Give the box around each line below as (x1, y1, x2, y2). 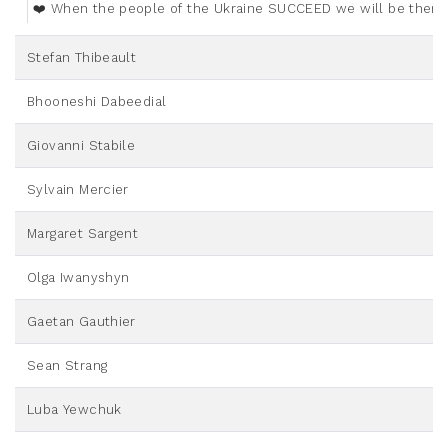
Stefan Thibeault (27, 50, 137, 66)
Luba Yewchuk (27, 402, 122, 418)
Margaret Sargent (27, 226, 139, 242)
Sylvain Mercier (27, 182, 129, 198)
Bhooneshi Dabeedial (27, 94, 167, 110)
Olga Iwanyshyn (27, 270, 130, 286)
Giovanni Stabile (27, 138, 136, 154)
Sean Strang (27, 358, 108, 374)
